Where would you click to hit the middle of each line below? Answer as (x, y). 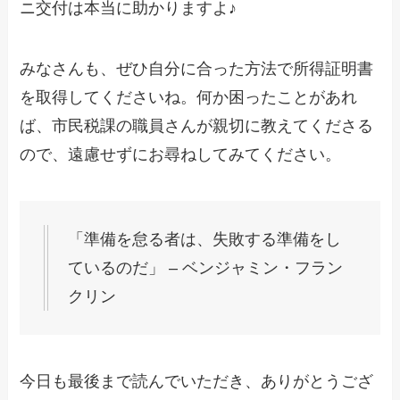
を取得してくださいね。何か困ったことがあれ (189, 98)
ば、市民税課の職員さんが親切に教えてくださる (197, 126)
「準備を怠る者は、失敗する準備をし (205, 239)
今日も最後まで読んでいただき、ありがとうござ (197, 381)
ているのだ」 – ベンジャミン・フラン (206, 267)
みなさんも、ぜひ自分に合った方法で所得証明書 (197, 69)
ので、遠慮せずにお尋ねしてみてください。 (181, 155)
